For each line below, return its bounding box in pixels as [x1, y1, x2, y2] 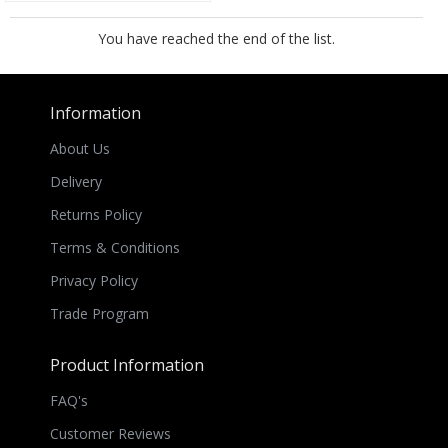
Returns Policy [50, 205, 142, 225]
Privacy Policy [50, 271, 138, 291]
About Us [50, 139, 110, 159]
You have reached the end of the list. [98, 29, 335, 49]
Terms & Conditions [50, 238, 180, 258]
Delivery [50, 172, 102, 192]
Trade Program [50, 304, 149, 324]
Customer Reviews [50, 424, 171, 444]
